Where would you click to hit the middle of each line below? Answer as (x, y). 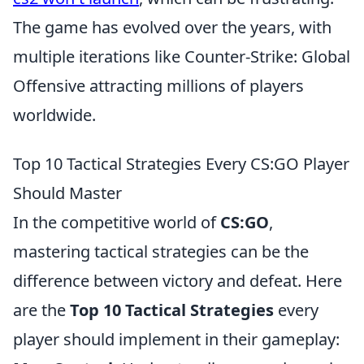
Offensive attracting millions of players (158, 86)
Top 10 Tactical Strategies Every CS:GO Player (181, 164)
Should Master (67, 193)
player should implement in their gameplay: (176, 339)
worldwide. (54, 115)
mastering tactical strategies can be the (161, 251)
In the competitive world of (117, 222)
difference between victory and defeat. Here (178, 281)
